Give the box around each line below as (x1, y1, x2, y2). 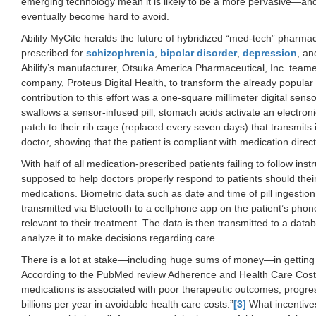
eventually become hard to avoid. (21, 10, 169, 22)
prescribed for (21, 47, 86, 59)
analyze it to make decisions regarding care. (21, 231, 218, 243)
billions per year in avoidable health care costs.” (21, 298, 233, 310)
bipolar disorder (160, 47, 237, 59)
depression (243, 47, 297, 59)
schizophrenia (86, 47, 154, 59)
